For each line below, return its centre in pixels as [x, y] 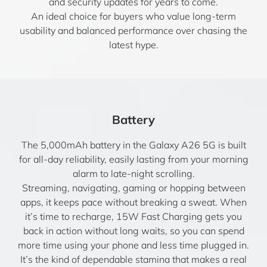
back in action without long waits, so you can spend [133, 231]
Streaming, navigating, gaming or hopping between [133, 188]
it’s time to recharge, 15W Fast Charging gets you [133, 216]
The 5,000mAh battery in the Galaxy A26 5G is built [133, 145]
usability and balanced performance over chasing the [133, 30]
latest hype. [133, 45]
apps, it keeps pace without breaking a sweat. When [133, 202]
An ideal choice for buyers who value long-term [133, 16]
